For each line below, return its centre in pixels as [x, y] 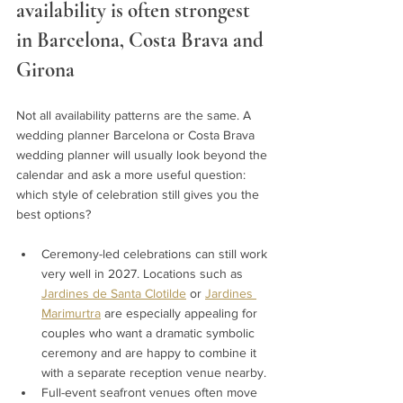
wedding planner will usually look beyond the [143, 154]
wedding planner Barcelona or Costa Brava [137, 134]
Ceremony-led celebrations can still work [156, 253]
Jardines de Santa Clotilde [114, 293]
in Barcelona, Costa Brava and [142, 40]
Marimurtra [71, 313]
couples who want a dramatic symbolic [150, 332]
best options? [54, 214]
